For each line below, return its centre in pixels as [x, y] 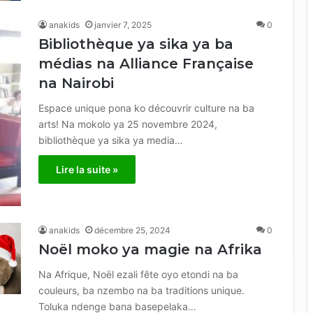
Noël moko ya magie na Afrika [150, 249]
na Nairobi [76, 83]
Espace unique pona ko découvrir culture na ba [146, 108]
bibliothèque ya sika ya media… [111, 140]
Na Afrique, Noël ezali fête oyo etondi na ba [138, 274]
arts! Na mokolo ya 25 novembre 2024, [128, 124]
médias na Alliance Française [146, 63]
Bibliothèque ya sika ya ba [136, 44]
